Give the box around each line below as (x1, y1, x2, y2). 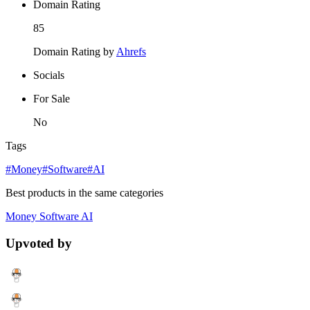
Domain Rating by (33, 46, 116, 58)
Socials (33, 69, 64, 82)
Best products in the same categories (6, 187, 163, 199)
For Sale (33, 93, 70, 105)
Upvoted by (6, 236, 72, 250)
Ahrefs (116, 46, 146, 58)
